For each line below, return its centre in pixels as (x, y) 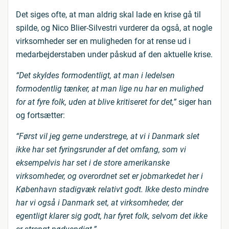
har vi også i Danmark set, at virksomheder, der (99, 203)
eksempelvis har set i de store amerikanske (93, 163)
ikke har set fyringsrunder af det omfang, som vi (101, 150)
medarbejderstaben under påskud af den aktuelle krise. (114, 54)
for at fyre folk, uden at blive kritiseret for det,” (96, 102)
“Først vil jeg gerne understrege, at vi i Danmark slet (108, 136)
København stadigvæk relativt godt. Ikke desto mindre (112, 189)
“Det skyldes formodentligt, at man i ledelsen (95, 75)
